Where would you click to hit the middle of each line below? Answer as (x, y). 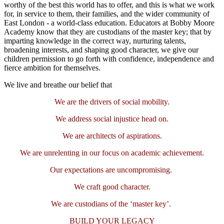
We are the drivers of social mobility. (112, 102)
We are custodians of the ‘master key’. (111, 204)
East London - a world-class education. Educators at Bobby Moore (109, 23)
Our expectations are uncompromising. (112, 170)
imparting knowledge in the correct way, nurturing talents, (95, 41)
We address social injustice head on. (112, 119)
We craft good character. (112, 187)
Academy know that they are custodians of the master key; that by (108, 32)
